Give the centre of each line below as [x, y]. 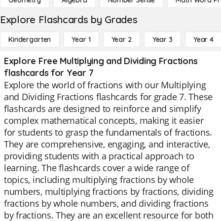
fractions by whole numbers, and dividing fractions [106, 203]
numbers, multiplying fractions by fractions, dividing [109, 191]
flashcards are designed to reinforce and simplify [103, 109]
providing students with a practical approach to [99, 156]
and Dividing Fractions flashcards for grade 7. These [108, 97]
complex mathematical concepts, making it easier [104, 120]
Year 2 [121, 39]
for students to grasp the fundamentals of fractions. [108, 132]
